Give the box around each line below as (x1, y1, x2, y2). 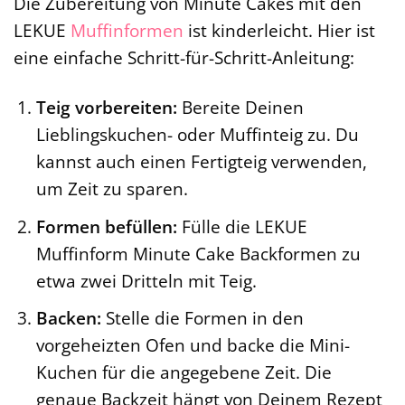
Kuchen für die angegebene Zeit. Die (35, 360, 332, 385)
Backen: (35, 306, 101, 331)
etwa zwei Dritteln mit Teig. (35, 268, 257, 293)
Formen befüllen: (35, 213, 177, 239)
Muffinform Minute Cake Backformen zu (35, 240, 361, 266)
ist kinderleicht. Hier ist (184, 18, 375, 43)
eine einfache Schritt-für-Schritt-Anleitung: (14, 45, 354, 71)
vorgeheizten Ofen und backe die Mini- (35, 333, 350, 358)
